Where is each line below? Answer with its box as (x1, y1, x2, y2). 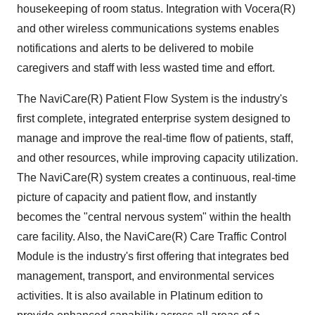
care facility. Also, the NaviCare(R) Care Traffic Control (17, 231, 287, 243)
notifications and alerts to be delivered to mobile (17, 42, 254, 54)
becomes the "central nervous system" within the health (17, 211, 291, 223)
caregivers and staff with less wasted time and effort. (17, 62, 275, 74)
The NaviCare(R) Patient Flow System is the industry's (17, 93, 288, 105)
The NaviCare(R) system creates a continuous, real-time (17, 172, 296, 184)
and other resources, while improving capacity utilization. (17, 152, 298, 164)
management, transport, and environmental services (17, 270, 274, 282)
